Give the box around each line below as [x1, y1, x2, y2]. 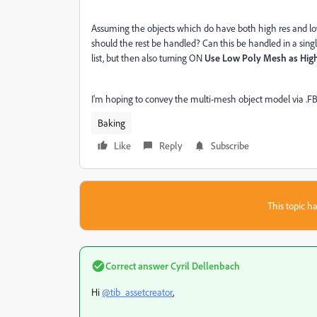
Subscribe [211, 139, 249, 151]
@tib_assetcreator [102, 286, 173, 298]
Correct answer [105, 260, 168, 272]
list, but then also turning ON [91, 52, 204, 64]
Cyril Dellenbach [168, 260, 240, 272]
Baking [98, 117, 125, 129]
